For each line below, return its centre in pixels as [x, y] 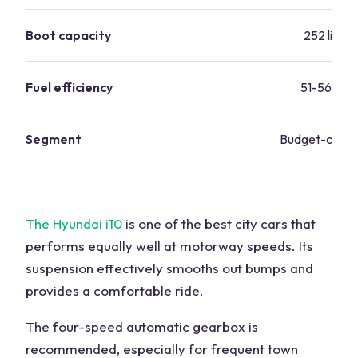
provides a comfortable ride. [115, 290]
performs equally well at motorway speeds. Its [169, 245]
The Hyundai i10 [74, 223]
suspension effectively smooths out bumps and [169, 268]
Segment [54, 139]
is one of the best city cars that [221, 223]
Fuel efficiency [69, 87]
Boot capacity [68, 35]
